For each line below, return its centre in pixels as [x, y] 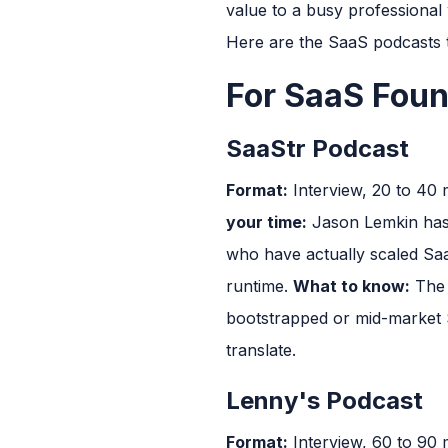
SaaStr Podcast [317, 148]
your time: [266, 221]
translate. [261, 349]
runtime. [259, 285]
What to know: [351, 285]
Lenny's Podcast [324, 400]
